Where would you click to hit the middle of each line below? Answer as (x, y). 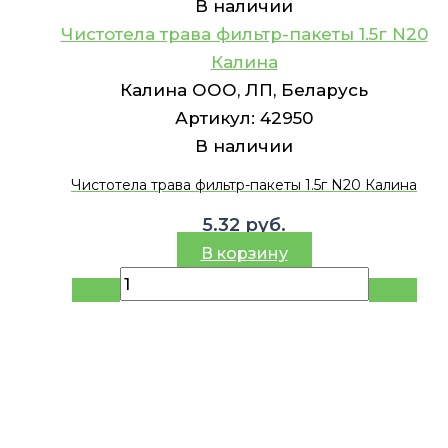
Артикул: (217, 117)
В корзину (244, 253)
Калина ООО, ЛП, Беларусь (244, 89)
